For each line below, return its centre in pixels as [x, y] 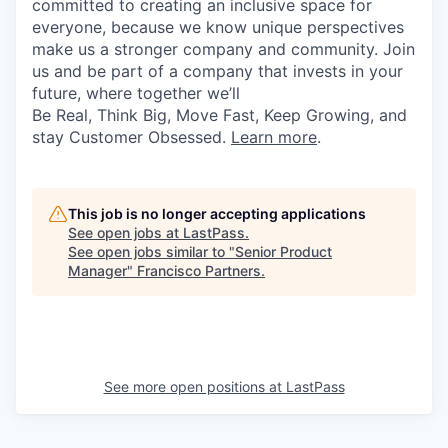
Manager [97, 270]
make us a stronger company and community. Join [223, 49]
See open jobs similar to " [151, 251]
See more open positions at [194, 386]
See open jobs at [125, 232]
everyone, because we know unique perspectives [218, 27]
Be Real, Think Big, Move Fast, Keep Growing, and [219, 115]
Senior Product [283, 251]
